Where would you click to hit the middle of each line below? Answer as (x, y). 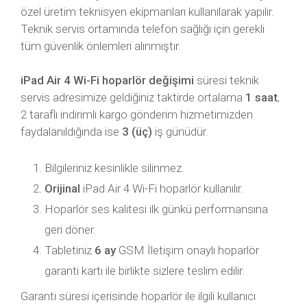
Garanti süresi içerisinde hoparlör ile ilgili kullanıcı (138, 296)
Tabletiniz (70, 250)
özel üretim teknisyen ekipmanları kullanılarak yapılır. (147, 12)
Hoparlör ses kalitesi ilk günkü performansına (156, 209)
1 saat (261, 97)
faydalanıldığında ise (71, 132)
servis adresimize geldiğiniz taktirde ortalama (133, 97)
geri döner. (70, 230)
